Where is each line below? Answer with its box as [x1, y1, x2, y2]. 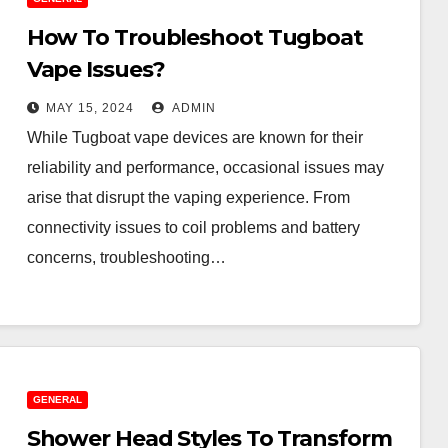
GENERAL [32, 394, 82, 405]
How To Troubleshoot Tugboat [26, 24, 363, 51]
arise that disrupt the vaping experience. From [26, 189, 350, 206]
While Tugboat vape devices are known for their [26, 129, 363, 146]
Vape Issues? [26, 56, 165, 83]
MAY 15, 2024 [45, 101, 134, 115]
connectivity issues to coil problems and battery [26, 219, 360, 236]
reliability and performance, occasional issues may [26, 159, 384, 176]
